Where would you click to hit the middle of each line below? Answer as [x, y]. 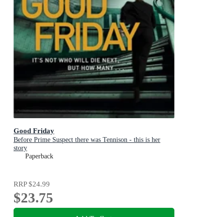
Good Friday [34, 130]
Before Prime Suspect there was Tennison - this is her [87, 139]
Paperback [39, 156]
